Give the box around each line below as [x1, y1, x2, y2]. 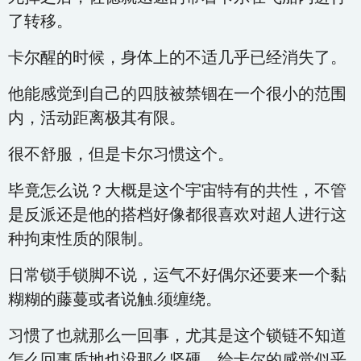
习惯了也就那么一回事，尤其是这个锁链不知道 [8, 326, 346, 344]
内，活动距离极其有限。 [8, 109, 185, 127]
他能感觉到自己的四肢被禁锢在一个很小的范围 [8, 85, 346, 102]
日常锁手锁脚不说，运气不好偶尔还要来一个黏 [8, 266, 346, 284]
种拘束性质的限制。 [8, 230, 153, 247]
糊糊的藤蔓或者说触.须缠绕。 [8, 290, 222, 308]
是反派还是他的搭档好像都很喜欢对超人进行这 [8, 205, 346, 223]
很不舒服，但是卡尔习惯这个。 [8, 145, 234, 163]
